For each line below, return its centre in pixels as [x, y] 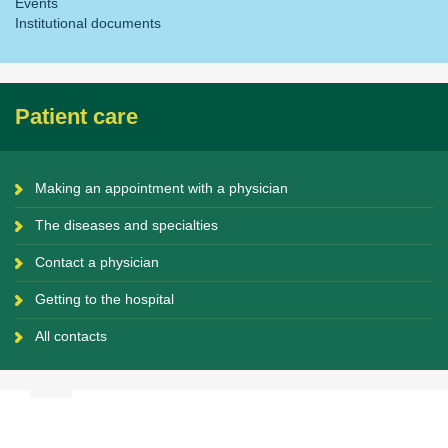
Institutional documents [88, 23]
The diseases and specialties [126, 225]
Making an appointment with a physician [161, 188]
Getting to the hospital [104, 299]
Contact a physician [97, 262]
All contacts [71, 336]
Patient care [76, 116]
